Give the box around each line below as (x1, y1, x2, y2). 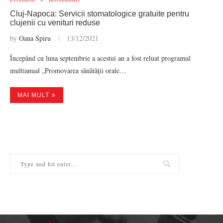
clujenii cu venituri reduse (10, 18, 100, 27)
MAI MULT (17, 92, 49, 99)
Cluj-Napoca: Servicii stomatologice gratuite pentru (10, 9, 189, 18)
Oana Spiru (19, 33, 51, 43)
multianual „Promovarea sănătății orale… (10, 66, 126, 75)
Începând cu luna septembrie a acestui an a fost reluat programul (10, 53, 191, 63)
